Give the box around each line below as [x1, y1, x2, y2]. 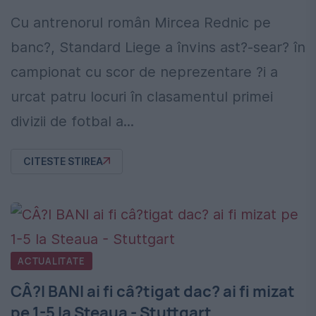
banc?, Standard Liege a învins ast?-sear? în [11, 38, 305, 56]
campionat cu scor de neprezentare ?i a [11, 63, 278, 80]
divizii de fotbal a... [11, 112, 134, 130]
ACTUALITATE [18, 254, 85, 267]
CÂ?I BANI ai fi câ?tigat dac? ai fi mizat [11, 280, 295, 302]
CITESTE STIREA [23, 155, 103, 167]
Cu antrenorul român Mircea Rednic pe [11, 13, 271, 31]
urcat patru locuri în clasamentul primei [11, 87, 273, 105]
